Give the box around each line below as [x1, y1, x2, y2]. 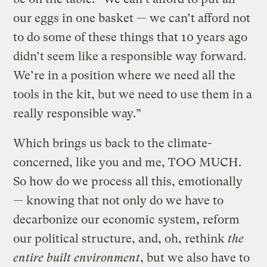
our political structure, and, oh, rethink [13, 231, 228, 246]
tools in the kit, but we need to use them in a [13, 87, 253, 101]
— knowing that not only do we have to [13, 193, 224, 207]
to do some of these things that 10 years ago [13, 30, 248, 44]
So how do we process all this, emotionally [13, 174, 243, 188]
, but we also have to [140, 250, 250, 265]
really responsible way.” [13, 106, 142, 120]
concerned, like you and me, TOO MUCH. [13, 155, 242, 169]
